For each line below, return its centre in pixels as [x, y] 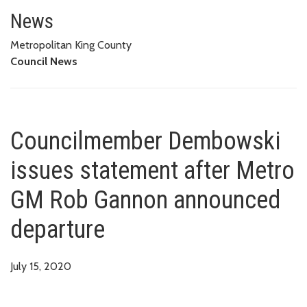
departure [58, 229]
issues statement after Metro [152, 170]
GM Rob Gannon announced [145, 200]
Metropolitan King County [71, 45]
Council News [44, 61]
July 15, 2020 [41, 266]
